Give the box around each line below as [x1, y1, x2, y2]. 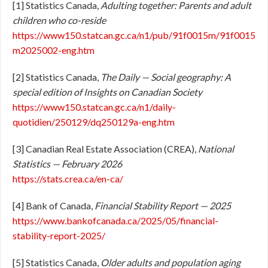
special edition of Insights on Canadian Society [13, 86, 202, 98]
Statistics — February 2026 [13, 158, 122, 169]
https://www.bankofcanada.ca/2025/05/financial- [13, 215, 218, 226]
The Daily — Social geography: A [100, 71, 231, 83]
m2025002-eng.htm [13, 44, 95, 56]
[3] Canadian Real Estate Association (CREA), [13, 143, 198, 154]
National [198, 143, 234, 154]
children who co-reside [13, 14, 106, 26]
